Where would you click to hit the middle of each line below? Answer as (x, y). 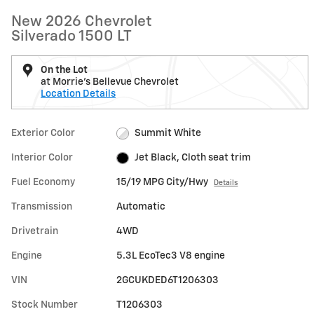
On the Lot (64, 70)
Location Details (78, 94)
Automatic (141, 207)
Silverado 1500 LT (71, 37)
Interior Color (42, 158)
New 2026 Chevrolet (82, 22)
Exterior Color (43, 133)
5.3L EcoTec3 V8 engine (171, 256)
